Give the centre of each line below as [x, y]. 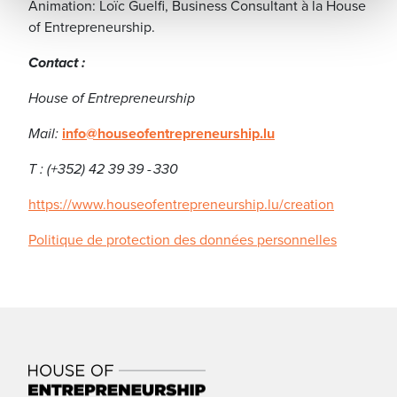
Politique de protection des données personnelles [183, 240]
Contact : [57, 63]
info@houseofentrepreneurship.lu [168, 134]
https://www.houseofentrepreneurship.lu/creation [181, 205]
